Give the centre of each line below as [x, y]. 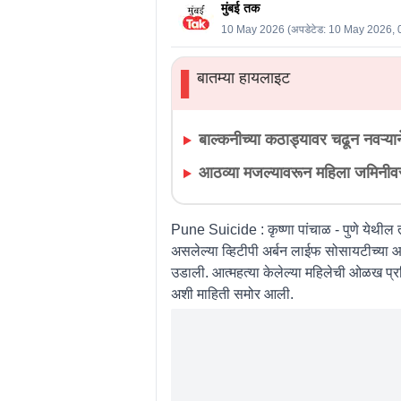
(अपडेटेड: [305, 29]
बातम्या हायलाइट [244, 78]
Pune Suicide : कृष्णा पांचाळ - [256, 229]
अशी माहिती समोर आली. [234, 294]
